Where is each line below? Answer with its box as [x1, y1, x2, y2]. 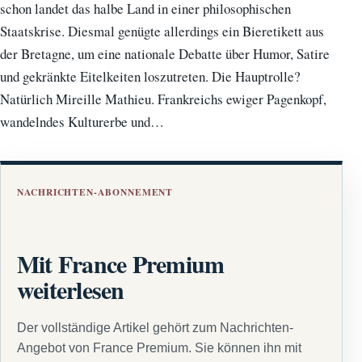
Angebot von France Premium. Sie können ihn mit [17, 341, 301, 356]
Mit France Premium [17, 245, 225, 281]
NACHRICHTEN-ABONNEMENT [17, 184, 174, 199]
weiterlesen [17, 271, 124, 307]
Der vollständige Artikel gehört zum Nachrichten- [17, 321, 293, 335]
